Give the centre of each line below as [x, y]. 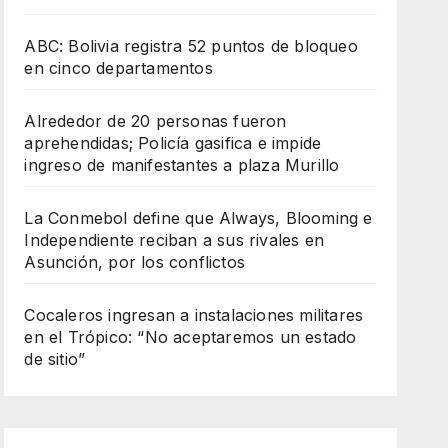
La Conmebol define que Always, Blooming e [198, 217]
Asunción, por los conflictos [134, 261]
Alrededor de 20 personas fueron [155, 120]
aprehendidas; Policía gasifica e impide [173, 142]
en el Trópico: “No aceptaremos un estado [190, 336]
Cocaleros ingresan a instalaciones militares [194, 314]
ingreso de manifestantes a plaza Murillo [182, 164]
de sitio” [55, 358]
